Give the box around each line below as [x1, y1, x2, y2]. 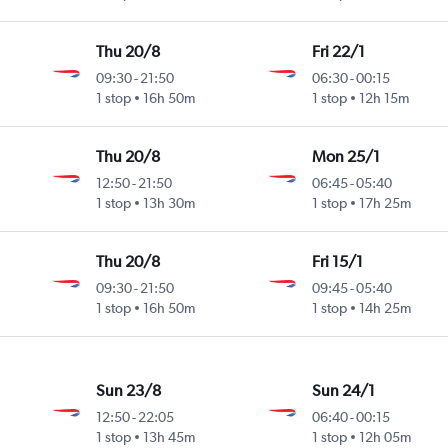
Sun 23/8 [96, 381, 162, 401]
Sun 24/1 [311, 381, 375, 401]
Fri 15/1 [311, 252, 363, 272]
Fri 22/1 [311, 42, 365, 62]
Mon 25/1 [311, 147, 380, 167]
